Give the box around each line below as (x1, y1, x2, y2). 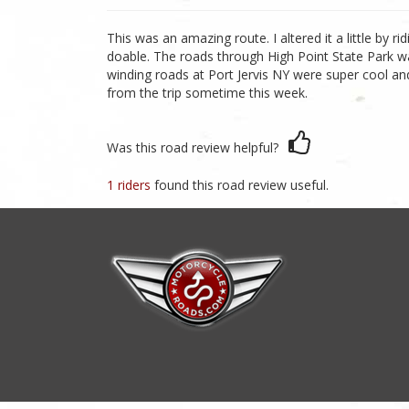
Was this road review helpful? (107, 139, 278, 156)
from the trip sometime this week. (107, 84, 308, 101)
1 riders (107, 176, 154, 194)
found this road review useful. (154, 176, 329, 194)
